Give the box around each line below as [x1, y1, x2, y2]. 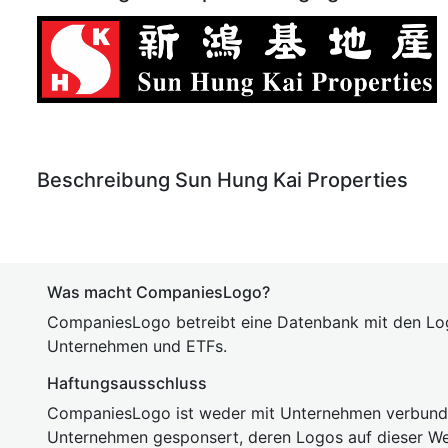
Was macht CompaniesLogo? [47, 282, 270, 302]
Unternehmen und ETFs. [47, 336, 227, 356]
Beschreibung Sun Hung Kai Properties [37, 168, 408, 192]
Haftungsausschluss [47, 373, 207, 393]
